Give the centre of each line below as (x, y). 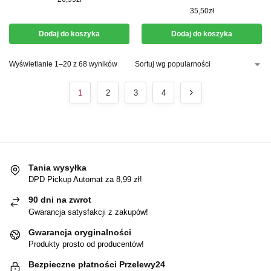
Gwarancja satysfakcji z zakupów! (88, 212)
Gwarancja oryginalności (80, 232)
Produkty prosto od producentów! (86, 244)
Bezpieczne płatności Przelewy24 (97, 265)
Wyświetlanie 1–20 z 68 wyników (63, 64)
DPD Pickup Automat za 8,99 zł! (85, 180)
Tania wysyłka (57, 168)
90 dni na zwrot (60, 200)
